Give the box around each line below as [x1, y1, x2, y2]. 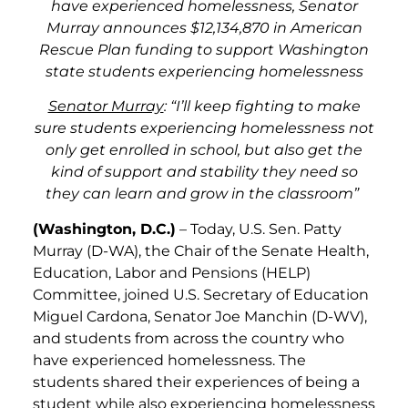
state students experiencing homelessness [45, 62, 363, 80]
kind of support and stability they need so [50, 163, 358, 181]
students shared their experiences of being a [33, 372, 360, 391]
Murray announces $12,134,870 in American [46, 18, 362, 36]
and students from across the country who [33, 329, 344, 347]
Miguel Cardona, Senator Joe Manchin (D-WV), [33, 307, 367, 325]
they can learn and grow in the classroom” [46, 185, 359, 203]
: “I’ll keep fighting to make [163, 97, 361, 116]
